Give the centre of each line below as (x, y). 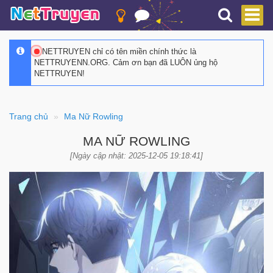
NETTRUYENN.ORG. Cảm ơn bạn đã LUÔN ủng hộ (126, 62)
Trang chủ (29, 116)
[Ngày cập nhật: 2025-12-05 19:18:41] (136, 156)
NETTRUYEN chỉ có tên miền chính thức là (118, 51)
